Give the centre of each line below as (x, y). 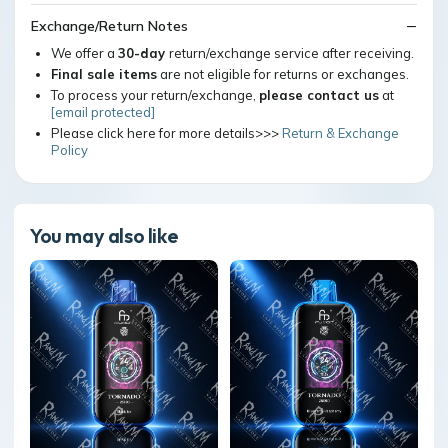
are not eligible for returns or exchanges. (283, 74)
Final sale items (104, 74)
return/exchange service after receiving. (291, 53)
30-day (143, 53)
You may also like (104, 235)
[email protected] (103, 112)
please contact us (319, 95)
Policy (69, 150)
